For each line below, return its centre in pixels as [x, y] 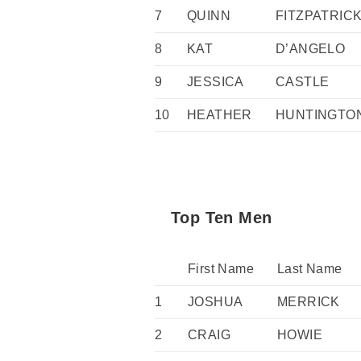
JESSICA [216, 82]
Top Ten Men [222, 217]
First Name [221, 268]
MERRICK [309, 301]
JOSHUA [216, 301]
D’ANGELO [311, 49]
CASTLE [303, 82]
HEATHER [220, 115]
